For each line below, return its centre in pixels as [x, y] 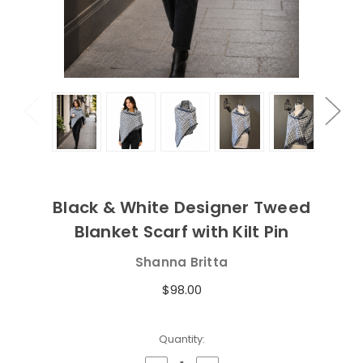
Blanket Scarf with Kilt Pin [181, 232]
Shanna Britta [181, 262]
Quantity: [181, 339]
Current [39, 339]
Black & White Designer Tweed [181, 207]
